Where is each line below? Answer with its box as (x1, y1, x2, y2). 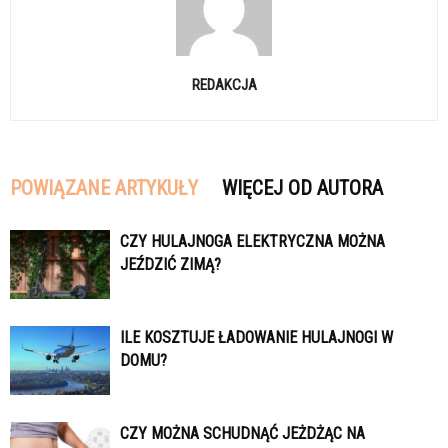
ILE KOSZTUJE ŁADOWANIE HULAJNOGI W (120, 328, 393, 347)
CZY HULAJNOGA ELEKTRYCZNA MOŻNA (120, 232, 385, 251)
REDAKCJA (191, 76, 257, 94)
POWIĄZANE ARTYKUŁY (10, 176, 198, 200)
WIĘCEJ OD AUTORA (222, 176, 383, 200)
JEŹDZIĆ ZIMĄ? (120, 255, 221, 274)
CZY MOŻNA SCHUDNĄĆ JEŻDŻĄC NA (120, 424, 365, 443)
